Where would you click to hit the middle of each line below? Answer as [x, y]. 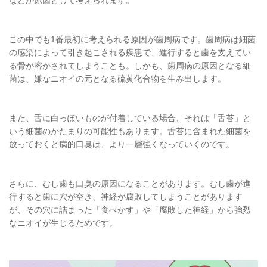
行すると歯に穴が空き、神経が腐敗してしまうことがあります [126, 196]
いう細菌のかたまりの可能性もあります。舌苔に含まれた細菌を [130, 131]
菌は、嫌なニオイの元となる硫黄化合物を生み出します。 [117, 78]
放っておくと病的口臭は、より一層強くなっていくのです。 [122, 144]
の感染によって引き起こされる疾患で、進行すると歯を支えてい [130, 52]
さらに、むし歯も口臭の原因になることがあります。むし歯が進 [130, 183]
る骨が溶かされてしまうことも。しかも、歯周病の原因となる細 [130, 65]
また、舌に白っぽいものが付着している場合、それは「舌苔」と [130, 118]
